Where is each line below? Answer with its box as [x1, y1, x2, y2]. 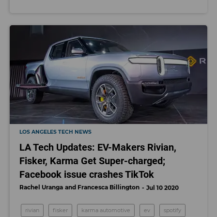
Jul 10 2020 [146, 184, 179, 191]
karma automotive [81, 206, 130, 214]
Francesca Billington [77, 183, 139, 191]
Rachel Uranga [19, 183, 63, 191]
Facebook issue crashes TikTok [19, 168, 154, 180]
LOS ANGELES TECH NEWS [19, 128, 92, 135]
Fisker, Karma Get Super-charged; [19, 155, 165, 167]
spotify [164, 206, 181, 214]
